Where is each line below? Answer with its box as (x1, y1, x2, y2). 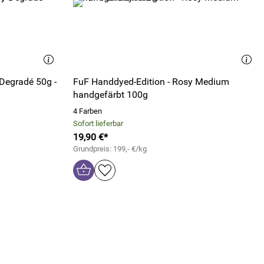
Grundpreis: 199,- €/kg (73, 144, 147, 153)
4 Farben (73, 107, 102, 115)
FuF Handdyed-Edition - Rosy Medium (73, 76, 229, 87)
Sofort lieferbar (73, 119, 123, 128)
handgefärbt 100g (73, 89, 148, 100)
